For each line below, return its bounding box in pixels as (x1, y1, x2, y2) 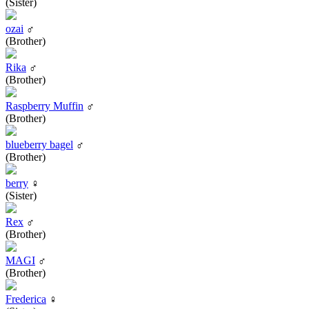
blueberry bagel (6, 138, 73, 150)
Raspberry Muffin (6, 99, 83, 112)
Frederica (6, 292, 46, 305)
